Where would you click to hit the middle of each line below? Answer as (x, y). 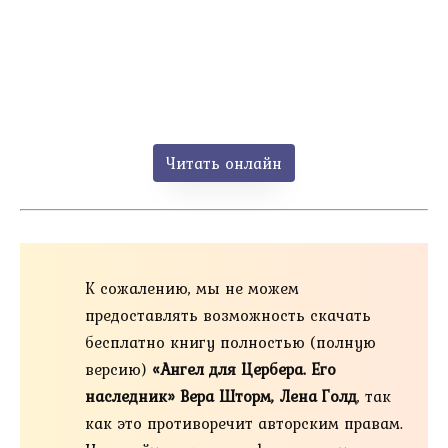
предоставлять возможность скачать (228, 315)
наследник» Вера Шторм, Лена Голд (221, 396)
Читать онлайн (224, 162)
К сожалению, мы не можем (192, 288)
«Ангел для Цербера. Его (244, 369)
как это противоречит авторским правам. (244, 423)
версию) (118, 369)
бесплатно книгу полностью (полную (230, 342)
